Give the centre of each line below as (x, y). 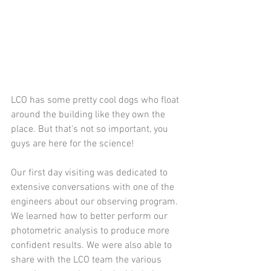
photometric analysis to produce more (91, 231)
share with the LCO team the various (87, 260)
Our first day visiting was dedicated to (90, 173)
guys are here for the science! (72, 144)
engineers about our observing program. (96, 202)
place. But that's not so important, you (91, 130)
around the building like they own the (89, 115)
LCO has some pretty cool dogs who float (96, 101)
